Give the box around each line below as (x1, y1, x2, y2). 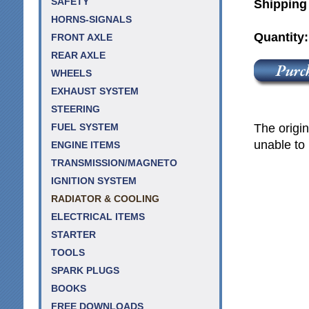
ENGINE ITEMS (51, 140, 120, 150)
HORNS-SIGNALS (51, 14, 132, 25)
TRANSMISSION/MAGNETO (51, 158, 177, 168)
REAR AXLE (51, 50, 106, 61)
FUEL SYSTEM (51, 122, 119, 132)
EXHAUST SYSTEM (51, 86, 139, 97)
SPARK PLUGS (51, 266, 119, 276)
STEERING (51, 104, 100, 114)
